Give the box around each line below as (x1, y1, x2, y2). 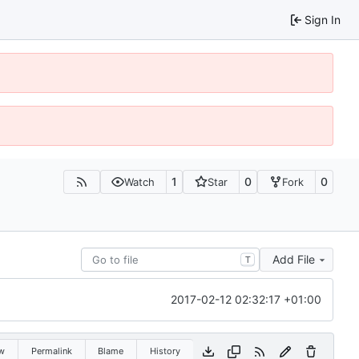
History (149, 345, 180, 357)
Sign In (305, 12, 341, 26)
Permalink (30, 345, 72, 357)
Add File (272, 252, 315, 266)
